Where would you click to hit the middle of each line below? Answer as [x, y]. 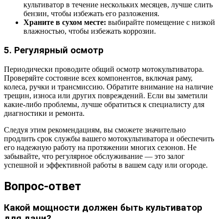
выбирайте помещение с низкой [161, 22]
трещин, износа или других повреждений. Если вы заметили [106, 95]
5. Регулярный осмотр [54, 50]
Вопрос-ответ [43, 186]
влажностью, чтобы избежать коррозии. [90, 31]
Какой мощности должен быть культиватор [103, 208]
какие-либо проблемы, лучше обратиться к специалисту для [104, 104]
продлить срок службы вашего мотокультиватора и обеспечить [109, 138]
